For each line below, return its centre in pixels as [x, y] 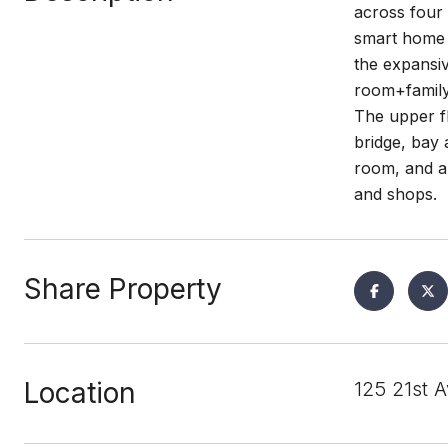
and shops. [395, 194]
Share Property [123, 289]
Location [80, 393]
